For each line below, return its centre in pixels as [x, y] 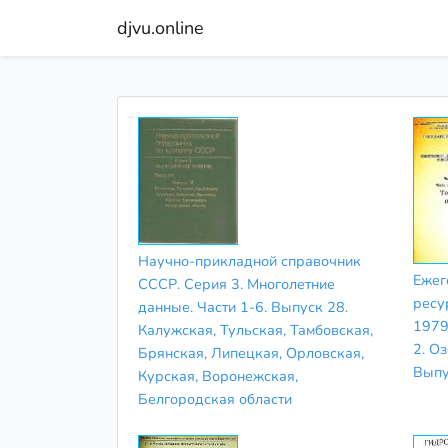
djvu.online [160, 27]
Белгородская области [215, 399]
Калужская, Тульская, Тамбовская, [255, 330]
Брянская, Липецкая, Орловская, [251, 353]
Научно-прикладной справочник [249, 261]
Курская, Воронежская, [218, 376]
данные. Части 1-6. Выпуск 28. [243, 307]
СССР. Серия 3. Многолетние [236, 284]
